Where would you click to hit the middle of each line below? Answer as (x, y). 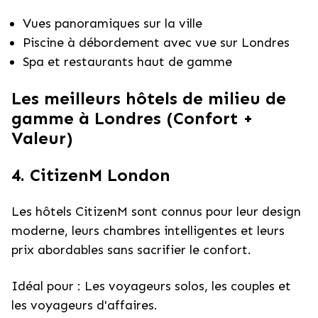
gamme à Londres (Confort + (132, 118)
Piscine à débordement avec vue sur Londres (156, 43)
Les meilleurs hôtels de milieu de (149, 98)
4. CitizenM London (91, 175)
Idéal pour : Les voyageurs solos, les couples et (151, 286)
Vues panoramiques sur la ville (113, 23)
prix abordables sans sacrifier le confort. (131, 250)
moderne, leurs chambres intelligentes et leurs (148, 231)
